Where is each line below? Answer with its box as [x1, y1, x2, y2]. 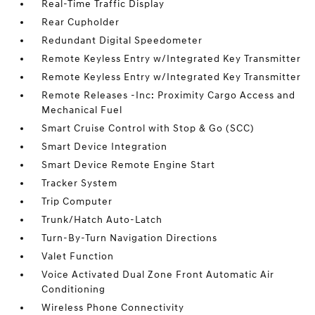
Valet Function [41, 250, 115, 262]
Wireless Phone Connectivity [41, 302, 185, 314]
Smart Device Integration [41, 141, 168, 153]
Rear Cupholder [41, 16, 120, 28]
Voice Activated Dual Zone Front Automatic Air [41, 269, 275, 281]
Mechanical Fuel [41, 104, 123, 116]
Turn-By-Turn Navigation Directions [41, 232, 218, 244]
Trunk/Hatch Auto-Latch [41, 214, 163, 226]
